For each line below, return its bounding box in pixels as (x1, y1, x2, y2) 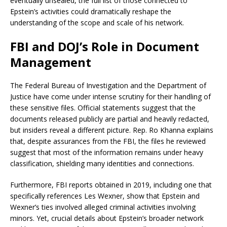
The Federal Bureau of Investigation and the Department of (10, 81, 206, 91)
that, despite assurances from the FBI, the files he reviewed (10, 136, 206, 146)
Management (10, 54, 91, 71)
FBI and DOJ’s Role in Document (10, 38, 199, 55)
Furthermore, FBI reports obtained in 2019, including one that (10, 180, 212, 190)
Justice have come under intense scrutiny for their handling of (10, 92, 211, 102)
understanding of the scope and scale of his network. (10, 18, 184, 28)
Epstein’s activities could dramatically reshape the (10, 7, 171, 17)
